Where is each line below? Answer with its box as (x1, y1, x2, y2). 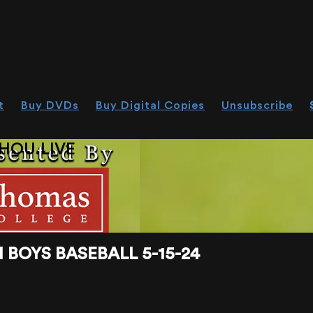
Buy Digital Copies (96, 100, 205, 111)
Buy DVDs (21, 100, 79, 111)
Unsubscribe (221, 100, 293, 111)
